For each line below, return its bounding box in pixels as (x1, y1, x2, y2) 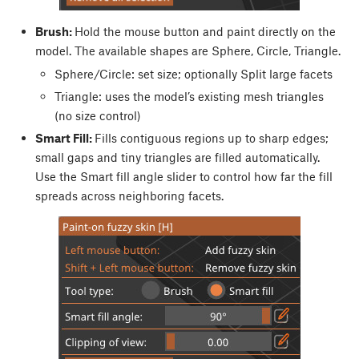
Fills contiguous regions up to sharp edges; (94, 131, 329, 145)
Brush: (34, 24, 75, 39)
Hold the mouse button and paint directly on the (74, 24, 336, 39)
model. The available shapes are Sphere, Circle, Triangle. (34, 43, 341, 58)
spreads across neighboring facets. (34, 188, 224, 203)
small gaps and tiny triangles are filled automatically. (34, 150, 320, 164)
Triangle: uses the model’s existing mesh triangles (54, 88, 324, 103)
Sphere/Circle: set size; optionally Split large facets (54, 66, 333, 81)
